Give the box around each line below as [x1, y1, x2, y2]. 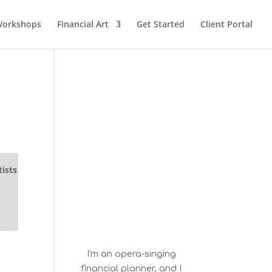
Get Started [137, 18, 185, 30]
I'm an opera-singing [86, 250, 176, 259]
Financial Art [57, 18, 109, 30]
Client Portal [200, 18, 253, 30]
